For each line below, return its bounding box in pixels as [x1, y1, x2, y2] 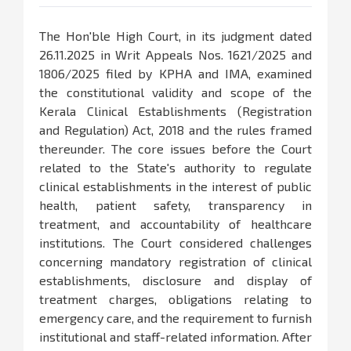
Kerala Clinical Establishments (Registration [39, 103, 312, 119]
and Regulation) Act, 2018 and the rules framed [39, 122, 312, 138]
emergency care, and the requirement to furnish [39, 310, 312, 326]
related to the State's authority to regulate [39, 160, 312, 175]
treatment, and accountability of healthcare [39, 216, 312, 232]
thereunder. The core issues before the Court [39, 141, 312, 157]
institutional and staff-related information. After [39, 329, 312, 345]
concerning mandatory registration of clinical [39, 254, 312, 270]
